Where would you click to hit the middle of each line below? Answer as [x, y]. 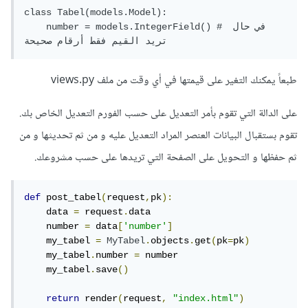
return [65, 299]
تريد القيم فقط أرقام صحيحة [98, 42]
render [101, 299]
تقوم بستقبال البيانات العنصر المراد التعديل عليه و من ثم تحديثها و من [161, 136]
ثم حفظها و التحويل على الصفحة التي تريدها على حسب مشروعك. [168, 158]
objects [173, 241]
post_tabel [74, 198]
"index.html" [208, 299]
